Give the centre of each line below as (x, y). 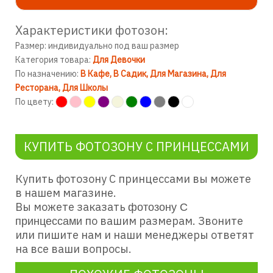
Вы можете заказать (72, 207)
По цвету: (34, 102)
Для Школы (85, 88)
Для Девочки (119, 60)
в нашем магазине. (66, 193)
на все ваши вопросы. (73, 249)
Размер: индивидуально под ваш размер (97, 46)
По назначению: (48, 74)
